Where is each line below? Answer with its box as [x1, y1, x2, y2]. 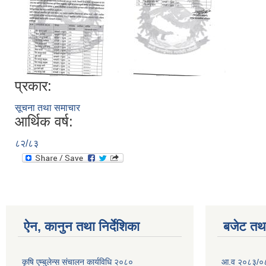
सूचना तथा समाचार [15, 103, 80, 113]
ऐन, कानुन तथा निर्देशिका [24, 219, 140, 234]
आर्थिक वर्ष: [15, 113, 73, 129]
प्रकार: [15, 78, 52, 94]
